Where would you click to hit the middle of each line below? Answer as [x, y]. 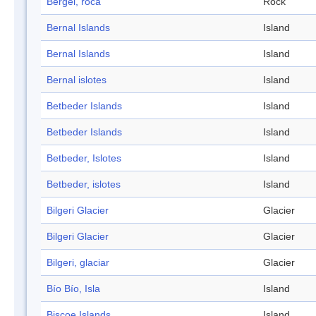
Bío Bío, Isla [73, 289]
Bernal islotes [77, 80]
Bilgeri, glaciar [78, 263]
